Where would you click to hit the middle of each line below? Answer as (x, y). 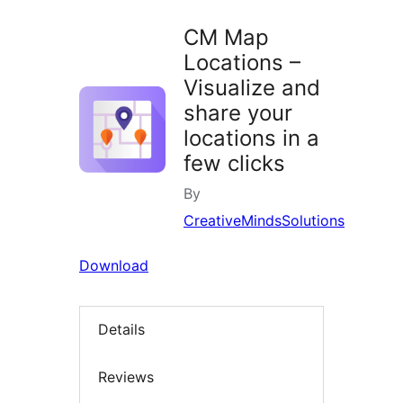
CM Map (226, 37)
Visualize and (252, 88)
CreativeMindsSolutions (264, 220)
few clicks (234, 163)
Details (121, 330)
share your (238, 113)
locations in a (251, 138)
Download (114, 265)
